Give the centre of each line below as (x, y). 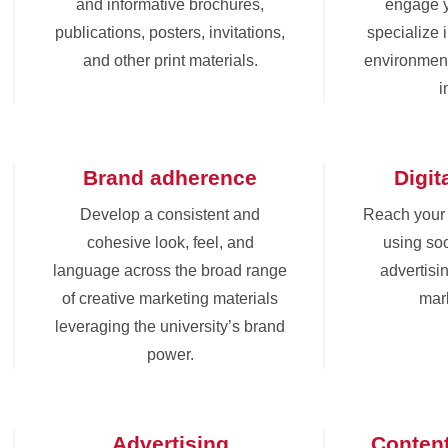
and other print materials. (170, 60)
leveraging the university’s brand (170, 326)
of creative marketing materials (170, 298)
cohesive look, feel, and (170, 242)
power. (170, 354)
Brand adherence (170, 177)
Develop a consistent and (170, 214)
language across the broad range (170, 270)
